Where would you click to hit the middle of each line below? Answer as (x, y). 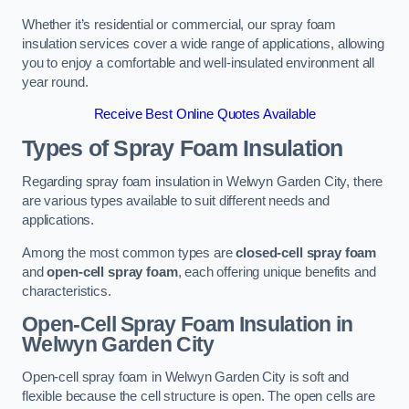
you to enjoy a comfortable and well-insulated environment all (199, 63)
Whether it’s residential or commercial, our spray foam (179, 24)
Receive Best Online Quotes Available (204, 115)
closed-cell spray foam (306, 252)
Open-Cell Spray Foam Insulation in (188, 325)
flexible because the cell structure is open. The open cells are (199, 396)
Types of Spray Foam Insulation (183, 148)
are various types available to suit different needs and (176, 201)
